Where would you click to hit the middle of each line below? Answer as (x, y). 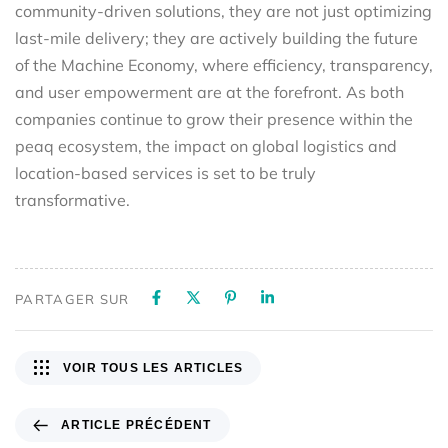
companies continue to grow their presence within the (214, 118)
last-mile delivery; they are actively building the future (216, 37)
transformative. (72, 199)
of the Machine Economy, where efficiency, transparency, (224, 64)
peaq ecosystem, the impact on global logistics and (206, 145)
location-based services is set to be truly (165, 172)
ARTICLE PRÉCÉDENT (136, 425)
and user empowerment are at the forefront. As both (209, 91)
